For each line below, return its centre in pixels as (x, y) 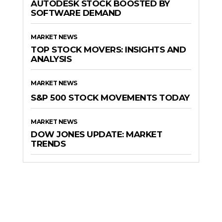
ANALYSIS (51, 59)
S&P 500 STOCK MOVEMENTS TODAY (110, 97)
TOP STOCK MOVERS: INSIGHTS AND (108, 49)
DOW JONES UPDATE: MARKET (96, 134)
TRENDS (48, 143)
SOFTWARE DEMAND (76, 13)
